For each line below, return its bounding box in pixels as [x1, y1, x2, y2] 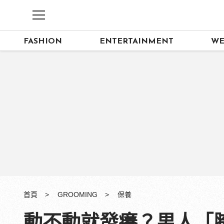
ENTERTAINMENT [99, 37, 174, 45]
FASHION [23, 37, 62, 45]
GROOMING [57, 190, 97, 198]
